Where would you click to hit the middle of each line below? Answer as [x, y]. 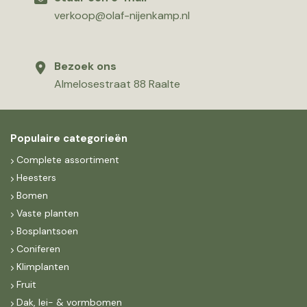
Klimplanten [43, 267]
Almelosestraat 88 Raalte [117, 84]
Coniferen [38, 249]
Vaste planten [48, 213]
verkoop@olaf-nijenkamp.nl [122, 15]
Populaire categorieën [69, 138]
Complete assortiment [69, 160]
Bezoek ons [85, 66]
